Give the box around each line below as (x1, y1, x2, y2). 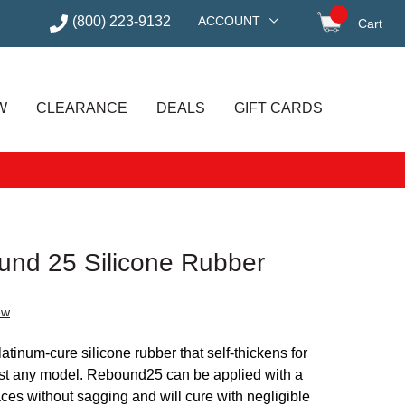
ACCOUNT (198, 14, 260, 28)
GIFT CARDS (233, 100, 323, 116)
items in (341, 31, 391, 47)
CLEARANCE (36, 100, 128, 116)
